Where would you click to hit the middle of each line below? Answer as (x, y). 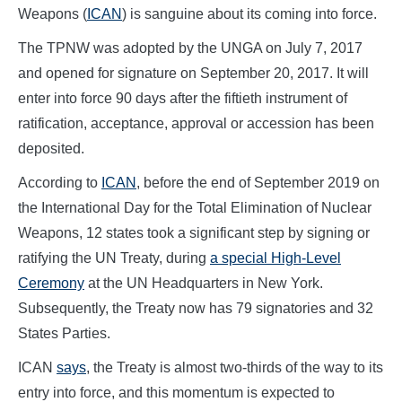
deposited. (51, 149)
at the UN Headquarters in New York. (204, 284)
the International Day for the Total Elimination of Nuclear (195, 208)
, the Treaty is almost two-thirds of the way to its (235, 368)
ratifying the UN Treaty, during (114, 258)
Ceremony (51, 284)
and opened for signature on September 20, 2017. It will (193, 74)
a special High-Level (275, 258)
